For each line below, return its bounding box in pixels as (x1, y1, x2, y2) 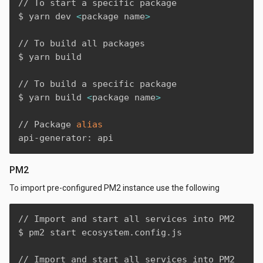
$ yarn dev (18, 11, 76, 22)
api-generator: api (18, 132, 113, 143)
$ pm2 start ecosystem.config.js (18, 227, 182, 238)
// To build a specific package (18, 78, 177, 89)
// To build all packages (18, 38, 145, 49)
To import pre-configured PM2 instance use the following (9, 183, 220, 193)
